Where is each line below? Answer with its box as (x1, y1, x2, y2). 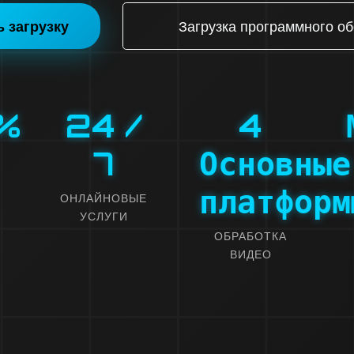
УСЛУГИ (79, 208, 128, 223)
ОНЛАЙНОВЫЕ (60, 190, 147, 205)
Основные (199, 143, 351, 183)
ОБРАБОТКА (214, 228, 287, 243)
